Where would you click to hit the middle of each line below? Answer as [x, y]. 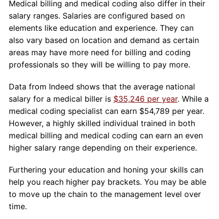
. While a [193, 99]
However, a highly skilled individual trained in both [102, 123]
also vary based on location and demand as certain [104, 40]
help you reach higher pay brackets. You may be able [107, 182]
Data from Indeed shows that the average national [102, 87]
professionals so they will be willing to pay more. [99, 65]
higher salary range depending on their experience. [103, 148]
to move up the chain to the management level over [105, 194]
